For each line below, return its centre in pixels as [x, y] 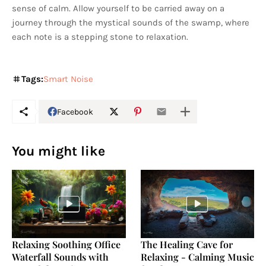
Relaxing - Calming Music [197, 257]
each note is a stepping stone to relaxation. [100, 37]
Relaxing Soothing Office [66, 245]
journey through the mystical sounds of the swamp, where [131, 23]
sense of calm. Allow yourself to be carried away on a [118, 9]
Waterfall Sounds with [60, 257]
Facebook [75, 112]
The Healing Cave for [186, 245]
